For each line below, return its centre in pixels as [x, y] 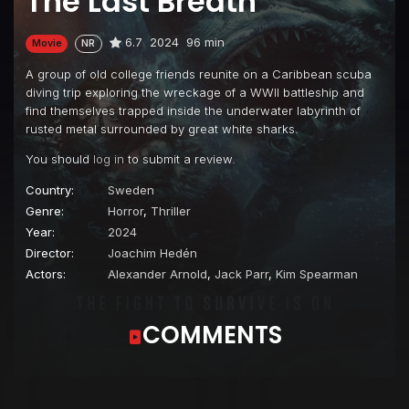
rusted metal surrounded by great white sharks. [162, 128]
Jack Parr [241, 273]
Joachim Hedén [152, 252]
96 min [205, 42]
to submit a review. [180, 158]
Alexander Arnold [157, 273]
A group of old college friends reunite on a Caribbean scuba [199, 73]
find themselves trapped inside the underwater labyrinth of [193, 110]
